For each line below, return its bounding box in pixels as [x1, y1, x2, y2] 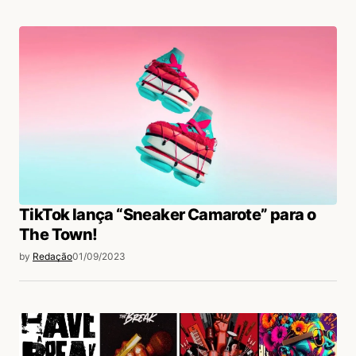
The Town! [19, 224, 98, 244]
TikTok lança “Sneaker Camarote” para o [19, 204, 316, 224]
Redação [33, 250, 72, 262]
